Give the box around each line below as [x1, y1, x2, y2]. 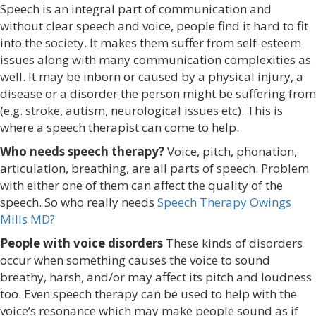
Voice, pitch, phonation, [164, 143, 297, 159]
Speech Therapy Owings [157, 194, 291, 210]
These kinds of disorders [163, 235, 303, 251]
